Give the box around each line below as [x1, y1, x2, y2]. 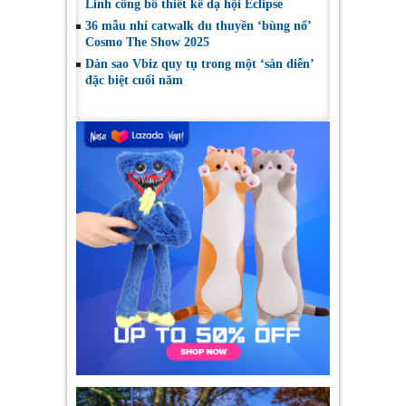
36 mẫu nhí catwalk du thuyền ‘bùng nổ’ [85, 19, 311, 34]
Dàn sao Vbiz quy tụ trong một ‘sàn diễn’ [85, 57, 314, 72]
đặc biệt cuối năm [85, 73, 183, 88]
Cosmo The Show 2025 [85, 35, 209, 50]
